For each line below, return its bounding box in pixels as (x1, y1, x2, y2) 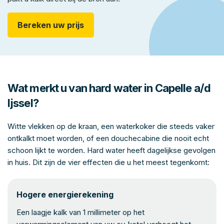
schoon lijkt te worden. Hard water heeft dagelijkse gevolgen (7, 145, 215, 155)
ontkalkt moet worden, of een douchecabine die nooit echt (7, 133, 209, 143)
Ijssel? (7, 96, 38, 109)
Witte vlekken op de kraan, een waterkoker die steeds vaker (7, 121, 214, 131)
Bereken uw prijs (17, 20, 84, 30)
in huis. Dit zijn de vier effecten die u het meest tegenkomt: (7, 157, 209, 167)
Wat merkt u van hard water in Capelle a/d (7, 81, 210, 94)
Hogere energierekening (16, 189, 113, 199)
